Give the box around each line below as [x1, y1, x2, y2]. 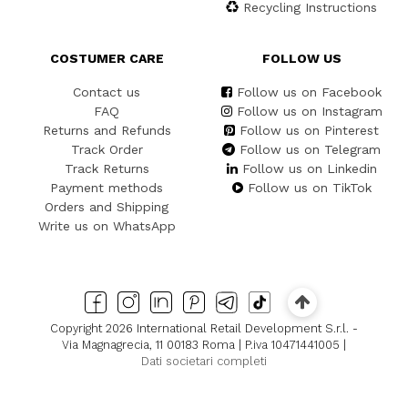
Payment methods [50, 180, 163, 196]
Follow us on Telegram [240, 142, 381, 158]
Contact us [73, 85, 140, 100]
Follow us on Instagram [236, 104, 382, 119]
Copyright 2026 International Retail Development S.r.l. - [50, 321, 358, 335]
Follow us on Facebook [237, 85, 382, 100]
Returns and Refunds [42, 123, 171, 138]
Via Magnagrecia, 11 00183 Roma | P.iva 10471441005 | [62, 337, 346, 352]
